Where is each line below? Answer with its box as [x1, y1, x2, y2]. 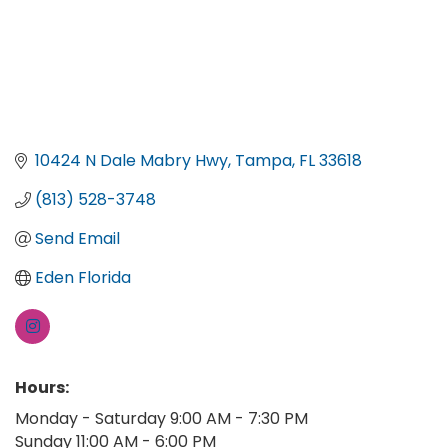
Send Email [35, 227, 120, 251]
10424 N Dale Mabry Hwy [35, 149, 228, 173]
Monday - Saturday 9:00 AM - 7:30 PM [15, 407, 308, 431]
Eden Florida [35, 266, 131, 290]
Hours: [15, 376, 69, 400]
